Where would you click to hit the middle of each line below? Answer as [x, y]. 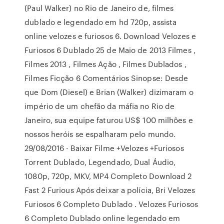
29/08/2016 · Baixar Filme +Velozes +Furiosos [104, 148]
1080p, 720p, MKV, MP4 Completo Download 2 [108, 176]
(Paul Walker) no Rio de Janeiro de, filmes [99, 8]
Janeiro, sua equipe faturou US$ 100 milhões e [109, 120]
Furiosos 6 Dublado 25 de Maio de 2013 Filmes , [110, 50]
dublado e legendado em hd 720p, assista [101, 22]
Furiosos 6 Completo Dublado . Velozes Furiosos [111, 204]
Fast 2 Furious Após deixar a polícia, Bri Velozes [110, 190]
